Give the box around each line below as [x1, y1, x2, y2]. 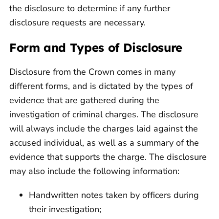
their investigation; [29, 203, 101, 216]
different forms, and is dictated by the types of [9, 80, 193, 92]
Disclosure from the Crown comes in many [9, 66, 175, 78]
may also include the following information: [9, 165, 179, 177]
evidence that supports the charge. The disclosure [9, 151, 207, 163]
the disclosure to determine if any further [9, 2, 170, 15]
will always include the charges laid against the [9, 123, 198, 135]
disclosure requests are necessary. [9, 17, 146, 29]
